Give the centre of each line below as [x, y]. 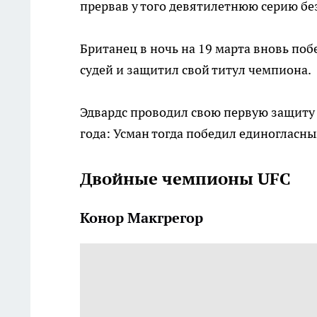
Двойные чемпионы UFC [185, 179]
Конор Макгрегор [142, 218]
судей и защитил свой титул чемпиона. [196, 70]
